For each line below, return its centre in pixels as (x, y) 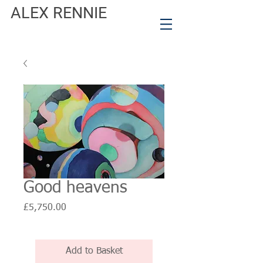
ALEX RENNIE (59, 13)
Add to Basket (94, 251)
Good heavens (75, 188)
